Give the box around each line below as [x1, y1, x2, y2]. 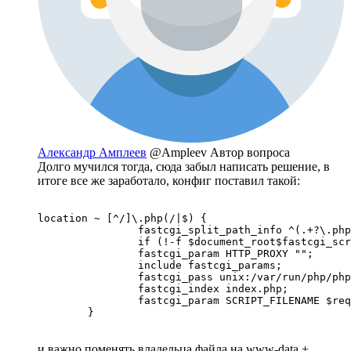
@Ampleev [150, 146, 210, 159]
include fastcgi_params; [38, 259, 282, 271]
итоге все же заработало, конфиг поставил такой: [38, 174, 300, 187]
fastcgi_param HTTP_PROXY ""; [38, 248, 313, 259]
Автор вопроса [210, 146, 290, 159]
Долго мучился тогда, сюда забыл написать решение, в [38, 160, 330, 173]
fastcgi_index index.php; [38, 283, 288, 295]
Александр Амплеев [38, 146, 147, 159]
